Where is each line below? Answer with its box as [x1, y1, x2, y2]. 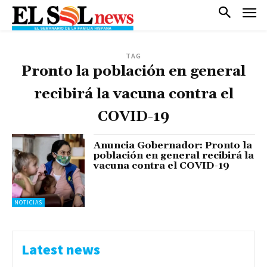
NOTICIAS [14, 198, 42, 207]
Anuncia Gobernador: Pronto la [94, 139, 253, 151]
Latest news [21, 240, 100, 259]
